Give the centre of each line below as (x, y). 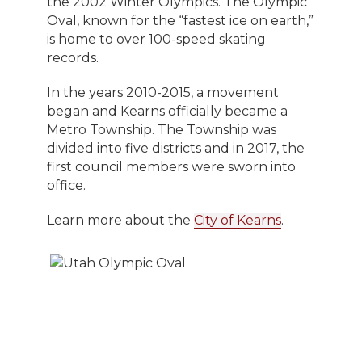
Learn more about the (120, 220)
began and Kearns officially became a (167, 111)
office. (66, 185)
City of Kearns (237, 220)
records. (74, 57)
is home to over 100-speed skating (156, 39)
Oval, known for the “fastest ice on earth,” (180, 20)
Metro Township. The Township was (161, 129)
